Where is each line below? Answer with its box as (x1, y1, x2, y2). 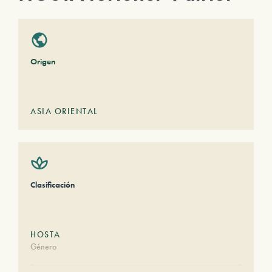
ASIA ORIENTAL (30, 106, 98, 117)
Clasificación (30, 179, 75, 190)
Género (30, 241, 56, 252)
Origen (30, 56, 55, 67)
